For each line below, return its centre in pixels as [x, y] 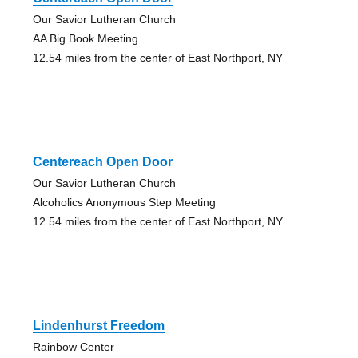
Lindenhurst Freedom [98, 326]
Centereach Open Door [102, 162]
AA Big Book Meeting [85, 39]
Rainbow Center [73, 347]
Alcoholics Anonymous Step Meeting [124, 203]
